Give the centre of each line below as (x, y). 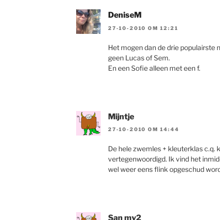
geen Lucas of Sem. (139, 57)
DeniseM (125, 15)
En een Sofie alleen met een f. (154, 68)
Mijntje (121, 116)
